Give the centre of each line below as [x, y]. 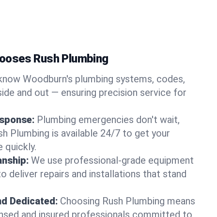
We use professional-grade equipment [112, 160]
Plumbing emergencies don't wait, [108, 120]
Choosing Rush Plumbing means [128, 201]
